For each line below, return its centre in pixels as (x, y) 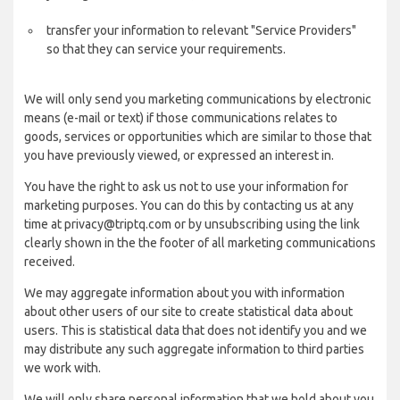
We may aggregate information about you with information (184, 293)
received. (50, 262)
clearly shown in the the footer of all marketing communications (200, 243)
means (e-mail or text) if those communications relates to (181, 118)
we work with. (62, 368)
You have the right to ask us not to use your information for (186, 187)
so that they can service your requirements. (166, 49)
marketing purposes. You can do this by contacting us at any (189, 205)
